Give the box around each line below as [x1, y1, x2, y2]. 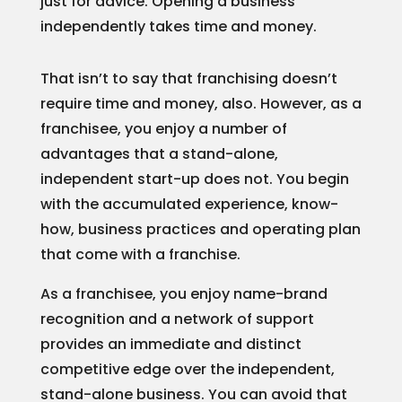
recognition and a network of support [39, 308, 314, 329]
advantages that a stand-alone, [39, 143, 278, 164]
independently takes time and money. [39, 15, 317, 37]
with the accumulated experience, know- [39, 193, 338, 214]
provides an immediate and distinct [39, 333, 301, 354]
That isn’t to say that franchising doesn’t [39, 67, 337, 89]
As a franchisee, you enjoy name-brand [39, 283, 328, 304]
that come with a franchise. [39, 243, 240, 265]
